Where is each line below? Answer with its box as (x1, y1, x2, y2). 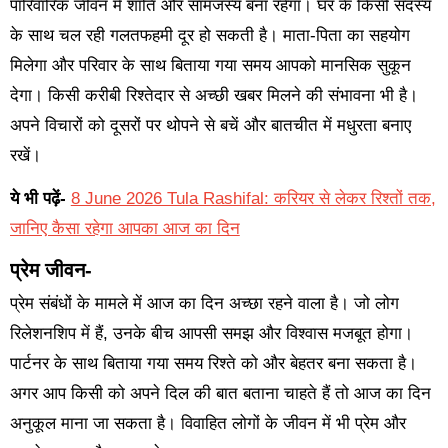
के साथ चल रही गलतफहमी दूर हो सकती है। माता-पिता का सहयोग (9, 25, 410, 45)
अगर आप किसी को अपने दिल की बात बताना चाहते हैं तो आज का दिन (9, 384, 431, 404)
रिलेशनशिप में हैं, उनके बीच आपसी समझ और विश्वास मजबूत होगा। (9, 324, 413, 344)
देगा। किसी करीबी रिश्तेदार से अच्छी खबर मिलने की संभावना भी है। (9, 85, 418, 105)
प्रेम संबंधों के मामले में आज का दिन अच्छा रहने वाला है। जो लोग (9, 294, 399, 314)
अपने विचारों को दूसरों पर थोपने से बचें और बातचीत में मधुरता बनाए (9, 115, 411, 135)
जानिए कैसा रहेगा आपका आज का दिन (9, 218, 240, 238)
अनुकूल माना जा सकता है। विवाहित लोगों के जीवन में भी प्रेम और (9, 414, 406, 434)
